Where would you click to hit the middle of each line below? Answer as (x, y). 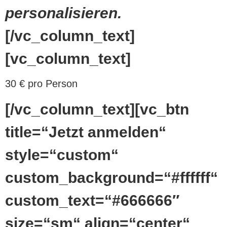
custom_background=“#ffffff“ (111, 177)
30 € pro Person (41, 83)
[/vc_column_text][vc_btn (97, 109)
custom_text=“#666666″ (92, 200)
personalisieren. (63, 13)
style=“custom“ (62, 155)
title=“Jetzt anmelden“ (86, 132)
